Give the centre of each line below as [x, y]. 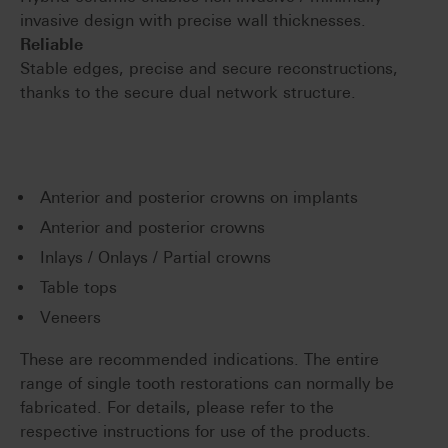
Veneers [70, 318]
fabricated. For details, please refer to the [177, 408]
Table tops [78, 288]
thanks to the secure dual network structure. [188, 93]
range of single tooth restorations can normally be [207, 384]
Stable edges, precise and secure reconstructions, [209, 69]
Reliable [51, 45]
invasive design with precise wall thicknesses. [193, 21]
